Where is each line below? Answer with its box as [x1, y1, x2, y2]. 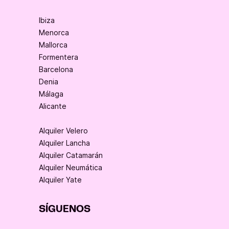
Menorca [39, 28, 69, 37]
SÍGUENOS [39, 202, 90, 216]
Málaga [39, 89, 63, 99]
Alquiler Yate [39, 175, 82, 185]
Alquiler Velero [39, 126, 88, 135]
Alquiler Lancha [39, 139, 90, 148]
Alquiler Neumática [39, 163, 102, 172]
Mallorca [39, 40, 67, 50]
